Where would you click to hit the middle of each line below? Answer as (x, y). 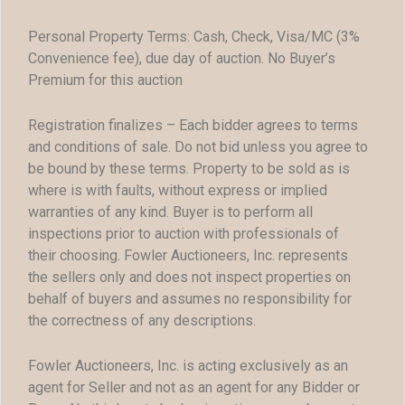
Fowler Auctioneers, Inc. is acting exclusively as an (188, 365)
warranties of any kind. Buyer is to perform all (170, 212)
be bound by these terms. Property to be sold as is (189, 169)
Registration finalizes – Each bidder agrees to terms (193, 126)
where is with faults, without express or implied (178, 191)
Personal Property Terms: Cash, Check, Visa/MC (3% (194, 37)
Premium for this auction (105, 80)
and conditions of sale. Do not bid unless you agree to (198, 147)
